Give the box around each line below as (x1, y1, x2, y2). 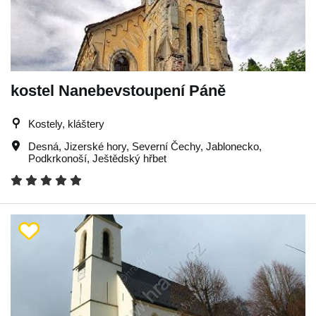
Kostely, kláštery (28, 117, 104, 130)
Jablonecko (206, 140, 259, 152)
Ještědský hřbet (92, 152, 166, 164)
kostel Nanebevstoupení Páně (11, 81, 226, 99)
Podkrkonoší (28, 152, 87, 164)
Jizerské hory (64, 140, 126, 152)
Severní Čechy (132, 140, 200, 152)
